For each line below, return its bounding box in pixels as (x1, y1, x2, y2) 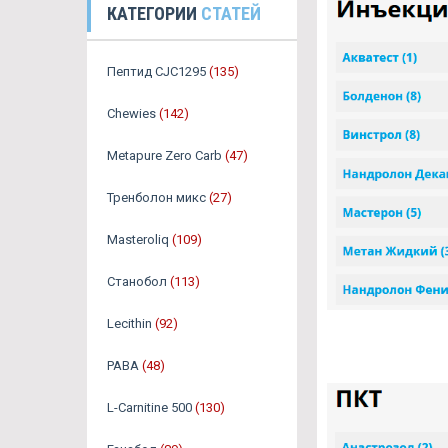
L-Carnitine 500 (107, 400, 192, 416)
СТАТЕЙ (201, 3, 261, 25)
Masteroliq (107, 232, 169, 248)
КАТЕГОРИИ (107, 3, 201, 25)
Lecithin (107, 316, 152, 332)
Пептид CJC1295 (107, 64, 206, 80)
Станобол (107, 274, 167, 290)
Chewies (107, 106, 156, 122)
